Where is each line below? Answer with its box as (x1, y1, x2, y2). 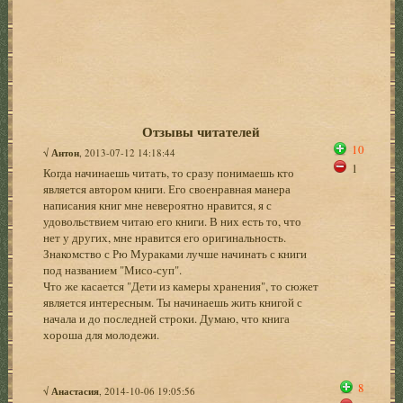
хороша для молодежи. (43, 326, 160, 343)
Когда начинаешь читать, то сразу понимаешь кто (43, 164, 295, 181)
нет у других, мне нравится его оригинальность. (43, 228, 287, 246)
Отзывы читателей (142, 121, 261, 141)
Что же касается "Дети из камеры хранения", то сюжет (43, 277, 319, 294)
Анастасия (51, 383, 100, 399)
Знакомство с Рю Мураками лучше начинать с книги (43, 245, 308, 262)
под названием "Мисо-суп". (43, 261, 183, 278)
